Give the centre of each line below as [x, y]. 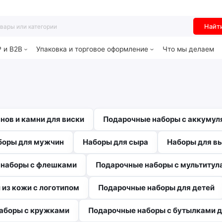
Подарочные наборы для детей [156, 188]
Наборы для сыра [115, 142]
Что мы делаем [188, 49]
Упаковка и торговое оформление [92, 49]
